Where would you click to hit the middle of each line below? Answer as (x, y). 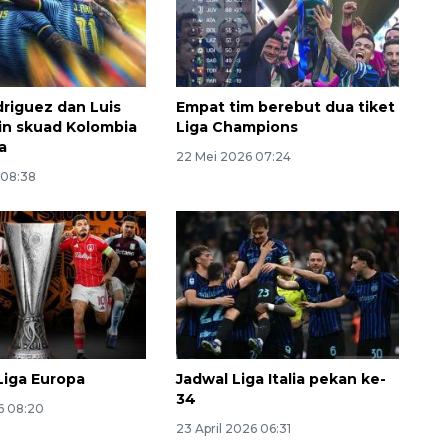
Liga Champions (236, 126)
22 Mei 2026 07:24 (233, 156)
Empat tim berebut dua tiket (285, 106)
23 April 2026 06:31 (233, 429)
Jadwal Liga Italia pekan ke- (280, 379)
